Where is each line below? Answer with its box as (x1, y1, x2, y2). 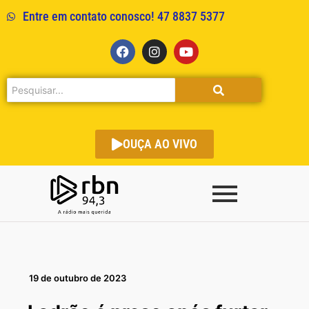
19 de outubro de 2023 (29, 272, 126, 284)
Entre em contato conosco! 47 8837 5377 (22, 9, 225, 23)
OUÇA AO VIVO (123, 137, 197, 151)
